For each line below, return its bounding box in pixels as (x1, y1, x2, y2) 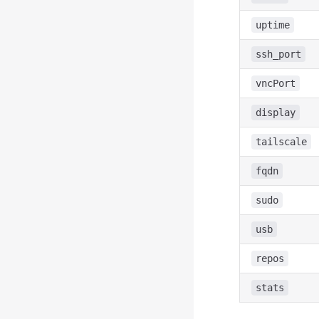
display (256, 107, 296, 118)
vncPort (256, 78, 296, 89)
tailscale (256, 136, 307, 147)
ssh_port (256, 48, 301, 60)
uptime (256, 19, 290, 31)
